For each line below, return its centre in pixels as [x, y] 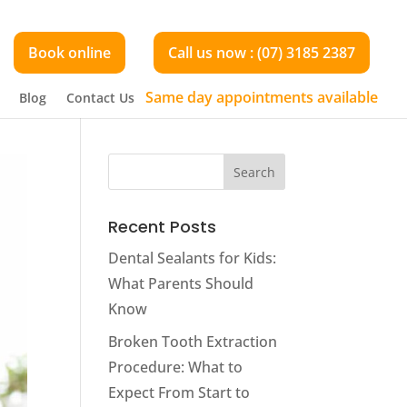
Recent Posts [163, 227]
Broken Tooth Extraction [193, 342]
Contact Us [100, 98]
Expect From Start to [179, 392]
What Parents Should [181, 283]
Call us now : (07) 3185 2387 [262, 53]
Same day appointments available [262, 97]
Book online [69, 53]
